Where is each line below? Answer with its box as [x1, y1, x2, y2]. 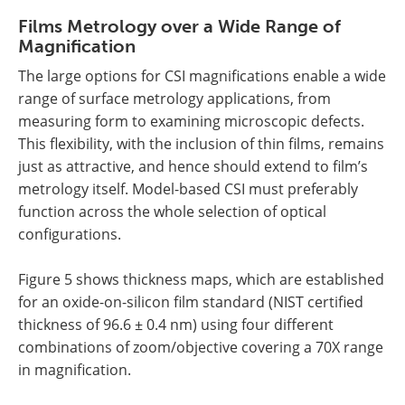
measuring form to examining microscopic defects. [18, 111, 364, 132]
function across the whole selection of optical [18, 202, 326, 222]
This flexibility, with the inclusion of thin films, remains [18, 134, 384, 155]
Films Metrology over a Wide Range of [18, 15, 341, 38]
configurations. [18, 224, 121, 245]
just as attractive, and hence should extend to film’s [18, 156, 368, 177]
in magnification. [18, 360, 131, 381]
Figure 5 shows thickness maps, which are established [18, 269, 384, 290]
